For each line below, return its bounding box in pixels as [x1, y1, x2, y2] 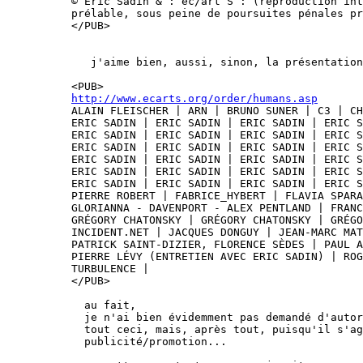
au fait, [71, 299, 136, 311]
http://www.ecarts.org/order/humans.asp [71, 92, 318, 105]
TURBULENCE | [71, 263, 149, 275]
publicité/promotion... [71, 335, 227, 348]
